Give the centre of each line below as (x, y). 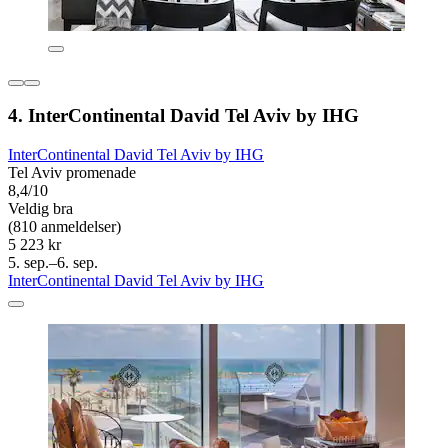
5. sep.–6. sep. (53, 262)
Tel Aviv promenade (72, 172)
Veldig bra (40, 208)
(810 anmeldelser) (64, 226)
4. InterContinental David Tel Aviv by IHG (183, 116)
